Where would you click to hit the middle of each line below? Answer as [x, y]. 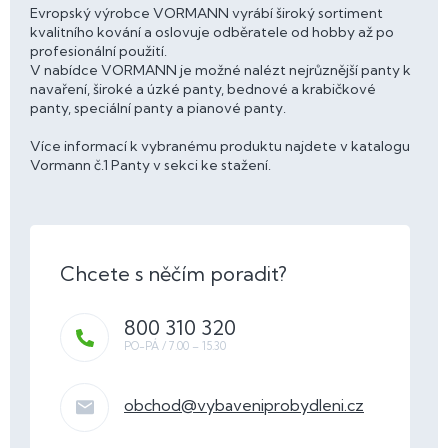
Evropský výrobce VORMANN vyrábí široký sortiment [206, 12]
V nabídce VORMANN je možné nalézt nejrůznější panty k [220, 69]
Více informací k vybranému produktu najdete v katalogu [220, 145]
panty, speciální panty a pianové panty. [158, 107]
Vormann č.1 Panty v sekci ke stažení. [150, 164]
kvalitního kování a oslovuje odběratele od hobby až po [212, 31]
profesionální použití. [98, 50]
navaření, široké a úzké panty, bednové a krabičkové [203, 88]
